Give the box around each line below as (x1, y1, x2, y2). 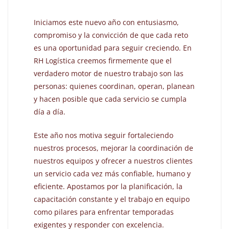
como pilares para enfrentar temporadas (34, 207, 174, 217)
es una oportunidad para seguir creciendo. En (34, 43, 192, 53)
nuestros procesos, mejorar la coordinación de (34, 143, 194, 153)
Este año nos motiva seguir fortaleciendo (34, 130, 174, 141)
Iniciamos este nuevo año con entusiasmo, (34, 17, 179, 28)
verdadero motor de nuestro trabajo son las (34, 68, 184, 79)
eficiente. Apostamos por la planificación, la (34, 181, 183, 192)
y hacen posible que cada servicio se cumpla (34, 94, 187, 104)
